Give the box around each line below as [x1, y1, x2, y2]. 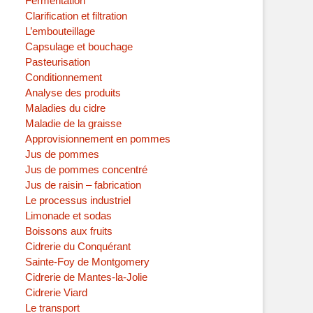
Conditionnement [25, 71, 102, 84]
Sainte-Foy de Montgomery [25, 256, 150, 268]
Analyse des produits [25, 87, 121, 99]
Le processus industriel [25, 194, 131, 207]
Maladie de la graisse [25, 117, 122, 130]
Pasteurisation [25, 56, 90, 68]
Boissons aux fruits [25, 225, 112, 238]
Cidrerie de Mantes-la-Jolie [25, 271, 147, 284]
